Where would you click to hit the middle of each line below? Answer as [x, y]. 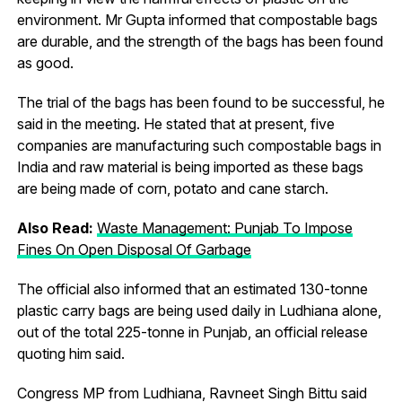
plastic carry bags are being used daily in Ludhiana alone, [199, 310]
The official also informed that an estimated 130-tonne [192, 288]
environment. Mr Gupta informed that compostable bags [197, 19]
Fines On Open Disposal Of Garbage [134, 249]
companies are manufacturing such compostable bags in [199, 145]
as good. [45, 62]
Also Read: [57, 227]
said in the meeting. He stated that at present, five [175, 123]
